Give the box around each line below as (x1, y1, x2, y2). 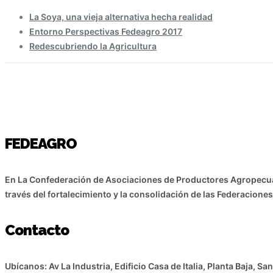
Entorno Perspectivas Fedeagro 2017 (29, 26, 182, 37)
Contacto (5, 221, 69, 239)
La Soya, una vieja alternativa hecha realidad (29, 12, 213, 22)
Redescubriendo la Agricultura (29, 41, 157, 51)
